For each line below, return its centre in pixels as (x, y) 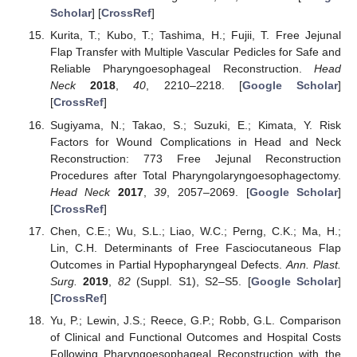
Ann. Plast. (314, 264)
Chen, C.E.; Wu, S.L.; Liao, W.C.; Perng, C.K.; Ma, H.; (195, 231)
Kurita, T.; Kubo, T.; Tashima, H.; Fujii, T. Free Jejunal (195, 35)
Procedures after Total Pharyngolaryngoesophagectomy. (195, 175)
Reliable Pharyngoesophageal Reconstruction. (182, 69)
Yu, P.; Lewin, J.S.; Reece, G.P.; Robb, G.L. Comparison (195, 320)
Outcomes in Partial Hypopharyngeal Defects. (168, 264)
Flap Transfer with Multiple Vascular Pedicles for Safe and (195, 52)
